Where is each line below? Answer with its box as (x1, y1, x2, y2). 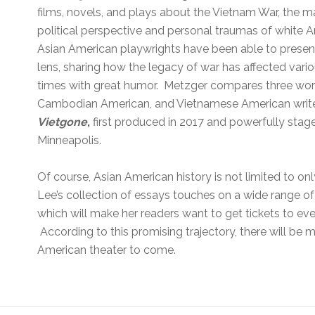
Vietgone (37, 115, 88, 129)
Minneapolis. (37, 133, 105, 147)
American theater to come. (37, 243, 179, 257)
